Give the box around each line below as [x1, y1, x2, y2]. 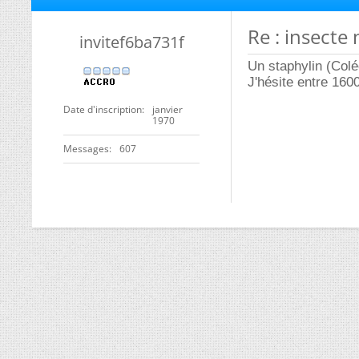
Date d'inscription [63, 103, 142, 116]
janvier [152, 103, 183, 116]
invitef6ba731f [79, 31, 184, 53]
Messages [63, 142, 109, 155]
